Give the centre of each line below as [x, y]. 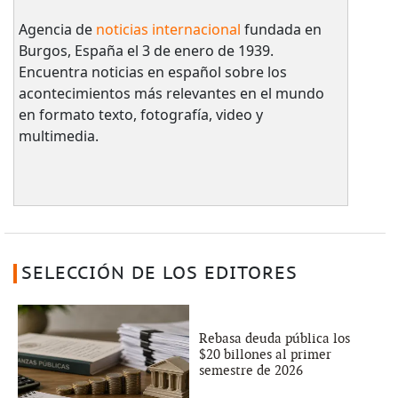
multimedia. [58, 135]
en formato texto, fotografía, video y [140, 114]
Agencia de [57, 29]
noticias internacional [168, 29]
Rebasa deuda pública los [275, 338]
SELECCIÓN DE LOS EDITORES [159, 273]
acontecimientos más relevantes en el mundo [171, 93]
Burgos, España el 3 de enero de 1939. [146, 50]
